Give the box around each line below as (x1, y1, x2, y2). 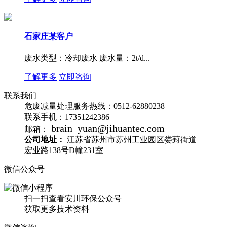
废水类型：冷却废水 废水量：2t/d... (24, 53, 150, 62)
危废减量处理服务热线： (24, 101, 113, 110)
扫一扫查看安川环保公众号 (24, 194, 122, 203)
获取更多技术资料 (24, 204, 89, 213)
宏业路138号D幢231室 (24, 145, 103, 155)
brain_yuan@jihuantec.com (49, 122, 165, 134)
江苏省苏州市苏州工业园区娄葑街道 (65, 135, 197, 144)
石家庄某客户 (24, 32, 73, 41)
